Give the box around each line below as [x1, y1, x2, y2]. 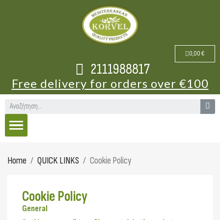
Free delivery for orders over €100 [11, 76, 209, 90]
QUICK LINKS [37, 155, 79, 167]
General [22, 203, 48, 214]
